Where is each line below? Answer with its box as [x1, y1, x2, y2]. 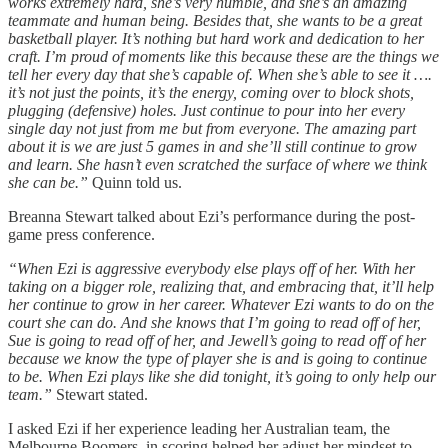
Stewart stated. [52, 386, 148, 404]
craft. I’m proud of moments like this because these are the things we [8, 48, 439, 66]
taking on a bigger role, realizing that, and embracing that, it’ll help [8, 278, 434, 296]
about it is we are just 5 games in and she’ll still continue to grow [8, 138, 417, 156]
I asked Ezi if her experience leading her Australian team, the [8, 420, 390, 438]
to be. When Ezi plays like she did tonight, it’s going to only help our [8, 368, 436, 386]
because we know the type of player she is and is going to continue [8, 350, 427, 368]
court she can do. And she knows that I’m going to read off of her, [8, 314, 421, 332]
